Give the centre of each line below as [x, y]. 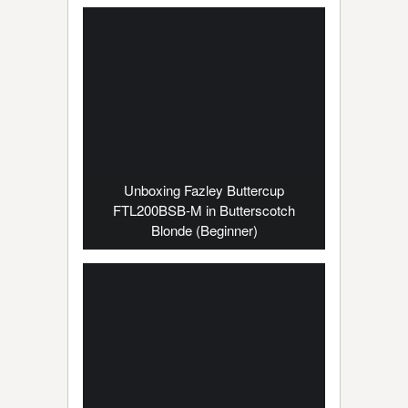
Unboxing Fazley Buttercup [204, 190]
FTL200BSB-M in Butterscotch [204, 210]
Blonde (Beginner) [204, 230]
